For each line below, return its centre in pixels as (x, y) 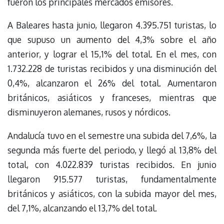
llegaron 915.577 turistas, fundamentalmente (112, 179)
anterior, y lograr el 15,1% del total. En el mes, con (112, 54)
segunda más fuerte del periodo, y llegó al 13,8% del (112, 150)
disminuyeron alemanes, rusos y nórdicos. (89, 112)
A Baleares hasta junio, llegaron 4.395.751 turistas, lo (112, 25)
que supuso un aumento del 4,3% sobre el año (112, 40)
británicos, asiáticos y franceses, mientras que (112, 98)
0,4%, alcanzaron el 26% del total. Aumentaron (112, 83)
